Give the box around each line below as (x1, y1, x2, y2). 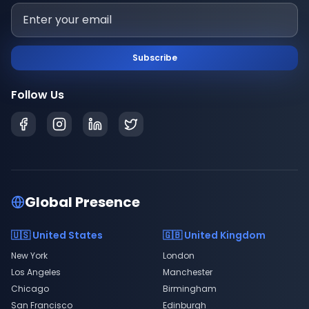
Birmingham (163, 283, 217, 295)
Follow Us (11, 87, 64, 103)
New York (11, 250, 48, 261)
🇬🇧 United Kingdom (163, 228, 266, 242)
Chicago (11, 283, 49, 295)
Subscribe (132, 52, 177, 63)
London (163, 250, 195, 261)
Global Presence (25, 192, 140, 212)
